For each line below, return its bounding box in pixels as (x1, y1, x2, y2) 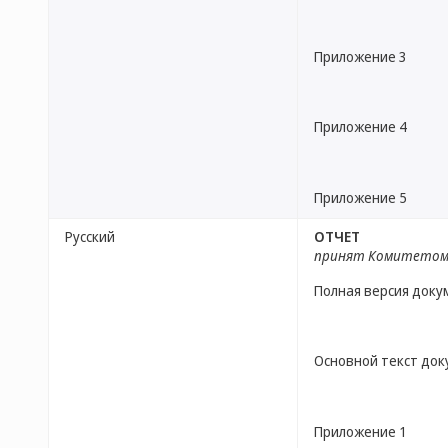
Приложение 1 (314, 421, 407, 441)
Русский (65, 227, 115, 246)
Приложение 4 (314, 117, 407, 137)
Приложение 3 (314, 47, 407, 66)
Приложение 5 (314, 187, 407, 207)
